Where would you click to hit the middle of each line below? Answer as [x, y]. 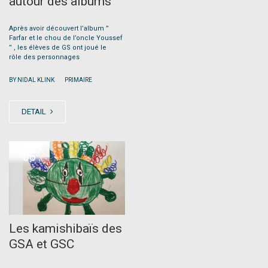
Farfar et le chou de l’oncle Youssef [66, 38]
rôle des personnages [44, 57]
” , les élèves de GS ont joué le [58, 48]
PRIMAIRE [78, 80]
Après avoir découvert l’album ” [59, 29]
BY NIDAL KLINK [32, 80]
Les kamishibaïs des [66, 228]
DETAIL [35, 112]
